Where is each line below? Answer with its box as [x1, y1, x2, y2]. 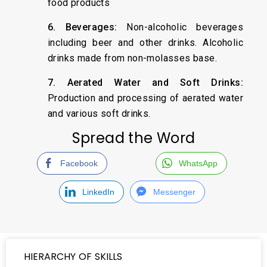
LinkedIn [82, 187, 114, 197]
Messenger [153, 187, 196, 197]
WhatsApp [179, 159, 218, 168]
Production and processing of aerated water [48, 92, 243, 104]
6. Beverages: [48, 21, 117, 33]
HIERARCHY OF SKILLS [24, 250, 125, 263]
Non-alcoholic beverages [117, 21, 244, 33]
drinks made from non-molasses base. [48, 52, 217, 64]
